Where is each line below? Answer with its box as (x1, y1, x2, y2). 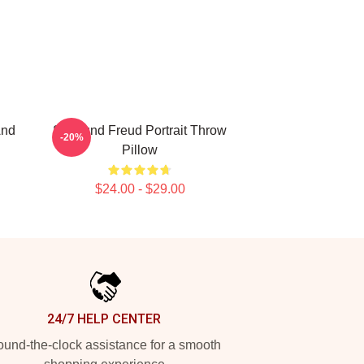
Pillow (122, 143, 158, 157)
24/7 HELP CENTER (47, 311, 161, 327)
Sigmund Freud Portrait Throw (53, 123, 227, 137)
